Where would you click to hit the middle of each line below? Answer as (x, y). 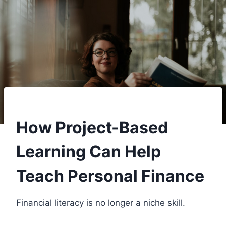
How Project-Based (92, 127)
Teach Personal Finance (110, 176)
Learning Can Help (89, 151)
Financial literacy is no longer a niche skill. (101, 203)
